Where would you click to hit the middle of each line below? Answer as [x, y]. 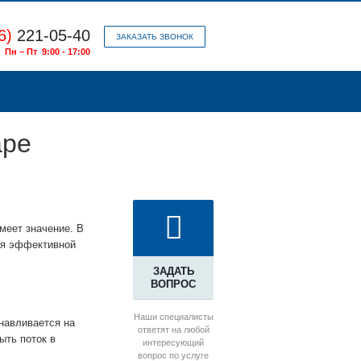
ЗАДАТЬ [173, 272]
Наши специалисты [173, 317]
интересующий [173, 343]
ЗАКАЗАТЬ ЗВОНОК [155, 37]
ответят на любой [173, 330]
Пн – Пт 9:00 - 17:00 [48, 52]
